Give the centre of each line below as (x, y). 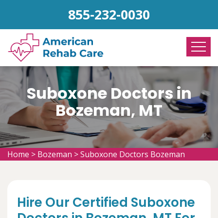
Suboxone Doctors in (109, 93)
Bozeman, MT (109, 110)
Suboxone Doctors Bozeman (133, 154)
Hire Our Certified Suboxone (106, 202)
